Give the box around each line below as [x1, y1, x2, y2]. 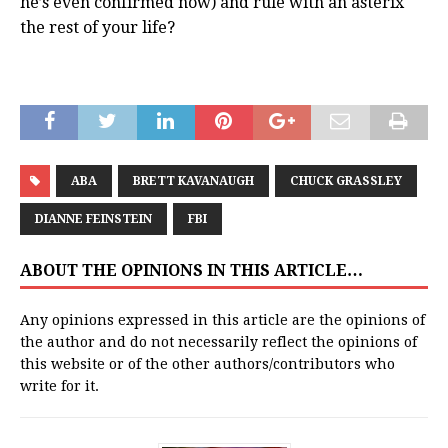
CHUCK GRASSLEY [290, 174, 402, 189]
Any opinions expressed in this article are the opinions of [20, 312, 425, 329]
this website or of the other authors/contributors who [20, 356, 395, 373]
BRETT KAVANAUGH [133, 174, 254, 189]
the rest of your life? [20, 18, 175, 38]
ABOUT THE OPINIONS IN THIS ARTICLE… [20, 261, 363, 281]
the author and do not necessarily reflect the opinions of [20, 334, 417, 351]
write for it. [20, 378, 99, 395]
